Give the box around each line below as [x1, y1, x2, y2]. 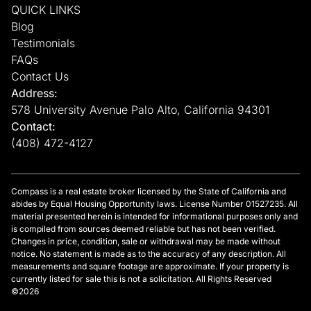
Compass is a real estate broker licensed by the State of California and [11, 186, 286, 197]
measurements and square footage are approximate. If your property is [11, 261, 289, 272]
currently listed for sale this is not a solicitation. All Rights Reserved [11, 274, 271, 285]
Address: [11, 86, 58, 101]
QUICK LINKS [11, 3, 81, 17]
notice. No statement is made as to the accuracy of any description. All [11, 249, 286, 260]
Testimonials [11, 36, 75, 51]
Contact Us [11, 69, 69, 84]
